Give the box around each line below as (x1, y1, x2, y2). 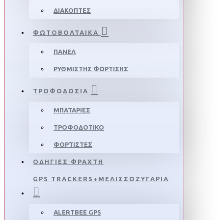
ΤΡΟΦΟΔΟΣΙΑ (33, 87, 88, 94)
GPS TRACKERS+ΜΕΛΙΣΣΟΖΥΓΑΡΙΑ (33, 175, 169, 182)
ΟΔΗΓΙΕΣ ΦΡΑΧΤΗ (33, 158, 104, 165)
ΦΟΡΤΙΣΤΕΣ (54, 141, 92, 148)
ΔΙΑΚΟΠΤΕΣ (54, 7, 91, 14)
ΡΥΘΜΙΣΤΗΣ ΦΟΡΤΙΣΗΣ (54, 65, 128, 72)
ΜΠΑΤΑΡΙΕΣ (54, 107, 90, 113)
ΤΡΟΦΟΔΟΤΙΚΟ (54, 124, 104, 131)
